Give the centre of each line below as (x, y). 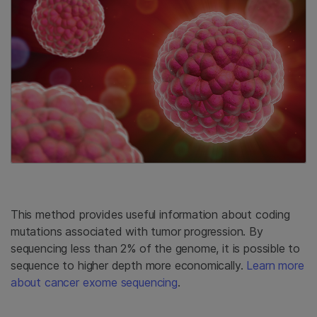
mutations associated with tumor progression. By (137, 231)
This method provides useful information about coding (150, 214)
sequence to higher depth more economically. (129, 265)
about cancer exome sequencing (94, 282)
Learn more (275, 265)
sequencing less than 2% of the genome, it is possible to (156, 248)
